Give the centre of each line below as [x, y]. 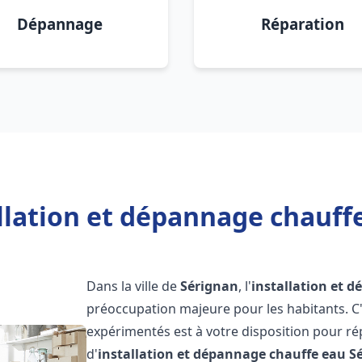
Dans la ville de [134, 286]
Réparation [302, 24]
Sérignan [210, 286]
